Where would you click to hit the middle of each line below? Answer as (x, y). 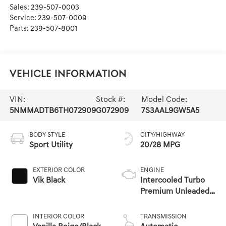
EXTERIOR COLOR (59, 170)
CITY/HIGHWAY (162, 135)
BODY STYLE (47, 135)
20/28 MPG (160, 145)
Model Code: (164, 100)
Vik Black (49, 180)
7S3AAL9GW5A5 (170, 111)
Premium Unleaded (175, 191)
